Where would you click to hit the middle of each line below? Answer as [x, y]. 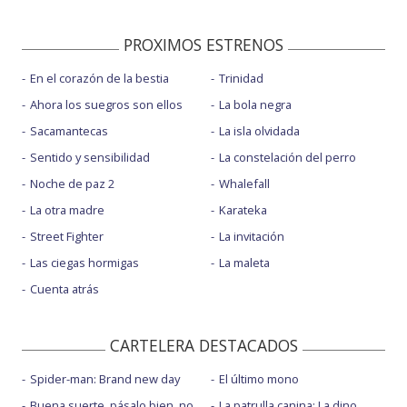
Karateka [243, 209]
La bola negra [255, 104]
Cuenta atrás [65, 288]
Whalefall [244, 183]
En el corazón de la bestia [99, 78]
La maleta [244, 262]
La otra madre [67, 209]
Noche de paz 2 [72, 183]
